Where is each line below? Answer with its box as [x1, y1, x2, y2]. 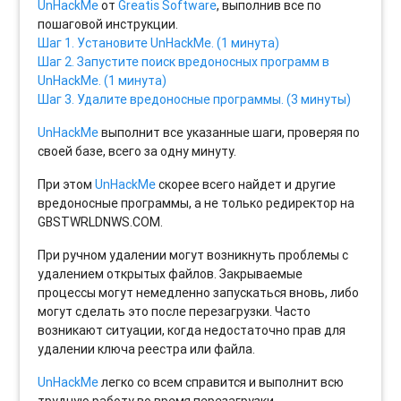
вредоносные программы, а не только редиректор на [38, 194, 355, 211]
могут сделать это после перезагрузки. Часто [38, 303, 311, 320]
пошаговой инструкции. [38, 15, 179, 32]
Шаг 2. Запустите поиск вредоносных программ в [38, 53, 330, 70]
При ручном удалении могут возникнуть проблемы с [38, 246, 349, 263]
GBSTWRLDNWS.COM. [38, 213, 164, 230]
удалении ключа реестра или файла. [38, 340, 256, 357]
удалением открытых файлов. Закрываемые [38, 265, 303, 282]
